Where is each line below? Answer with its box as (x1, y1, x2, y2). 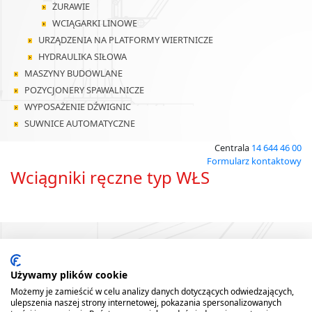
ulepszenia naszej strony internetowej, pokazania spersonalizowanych (10, 297, 281, 309)
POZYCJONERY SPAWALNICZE (24, 84, 144, 96)
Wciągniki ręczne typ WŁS (10, 166, 210, 189)
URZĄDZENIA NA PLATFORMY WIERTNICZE (38, 33, 213, 46)
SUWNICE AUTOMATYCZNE (24, 117, 135, 130)
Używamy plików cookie (10, 268, 127, 281)
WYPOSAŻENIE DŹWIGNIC (24, 100, 131, 113)
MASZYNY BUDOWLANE (24, 67, 123, 79)
